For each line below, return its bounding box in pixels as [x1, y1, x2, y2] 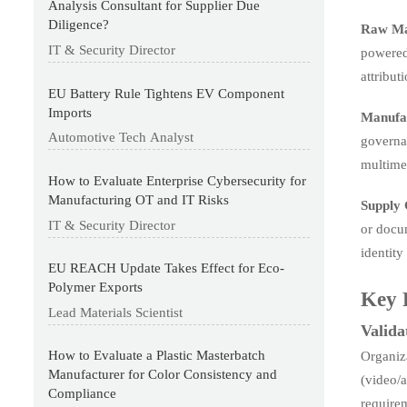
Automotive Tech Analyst [48, 130, 194, 145]
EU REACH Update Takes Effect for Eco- [48, 261, 285, 276]
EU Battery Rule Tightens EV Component [48, 85, 285, 101]
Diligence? [48, 17, 110, 33]
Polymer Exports [48, 280, 144, 295]
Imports [48, 104, 93, 120]
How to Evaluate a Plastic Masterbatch [48, 348, 266, 363]
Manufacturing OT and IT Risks [48, 192, 230, 207]
